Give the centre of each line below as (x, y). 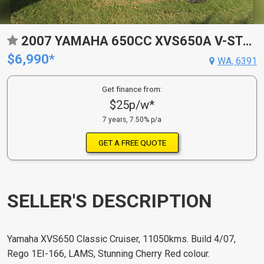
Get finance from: (132, 89)
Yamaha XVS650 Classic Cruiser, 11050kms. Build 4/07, (121, 239)
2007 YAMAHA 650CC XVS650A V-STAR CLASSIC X (247, 41)
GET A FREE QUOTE (132, 142)
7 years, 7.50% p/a (132, 120)
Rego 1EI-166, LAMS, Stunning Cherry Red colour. (108, 254)
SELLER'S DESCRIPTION (110, 201)
